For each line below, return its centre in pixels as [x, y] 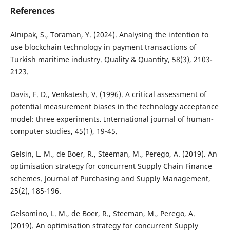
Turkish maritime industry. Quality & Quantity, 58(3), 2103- [111, 60]
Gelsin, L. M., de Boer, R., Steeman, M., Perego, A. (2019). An [113, 154]
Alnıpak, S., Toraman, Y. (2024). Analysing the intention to [109, 35]
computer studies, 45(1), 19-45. [64, 131]
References [32, 11]
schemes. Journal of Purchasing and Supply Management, [110, 179]
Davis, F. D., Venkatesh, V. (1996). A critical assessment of [108, 94]
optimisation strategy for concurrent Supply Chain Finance [111, 166]
